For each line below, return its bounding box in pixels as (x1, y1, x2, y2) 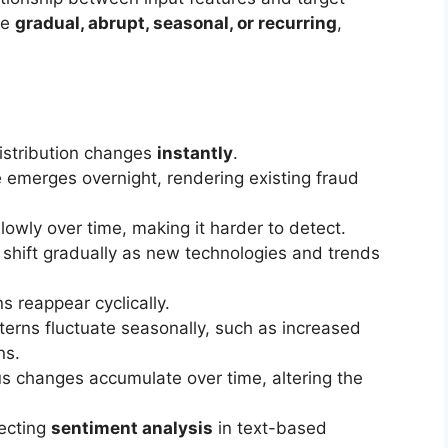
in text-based (212, 417, 327, 438)
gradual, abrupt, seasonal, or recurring (15, 13, 337, 34)
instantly (157, 142, 233, 163)
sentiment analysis (50, 417, 213, 438)
